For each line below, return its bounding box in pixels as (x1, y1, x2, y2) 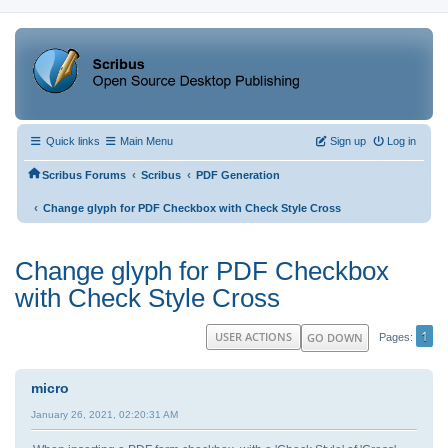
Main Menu (120, 135, 173, 148)
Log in (387, 135, 416, 148)
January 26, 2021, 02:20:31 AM (31, 408, 178, 420)
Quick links (43, 135, 100, 148)
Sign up (330, 135, 366, 148)
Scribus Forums (42, 169, 126, 182)
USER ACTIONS (215, 328, 292, 344)
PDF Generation (196, 169, 280, 182)
